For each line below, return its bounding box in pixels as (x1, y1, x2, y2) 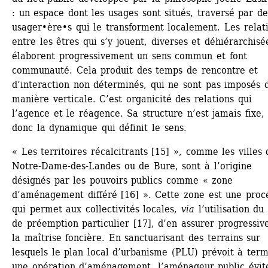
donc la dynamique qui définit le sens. (12, 122, 187, 134)
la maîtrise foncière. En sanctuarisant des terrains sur (12, 232, 261, 244)
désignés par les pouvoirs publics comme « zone (12, 175, 233, 187)
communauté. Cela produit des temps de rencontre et (12, 65, 258, 77)
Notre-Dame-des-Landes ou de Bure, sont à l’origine (12, 160, 252, 172)
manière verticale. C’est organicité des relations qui (12, 93, 252, 105)
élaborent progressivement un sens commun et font (12, 50, 247, 62)
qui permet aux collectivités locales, (12, 203, 181, 215)
